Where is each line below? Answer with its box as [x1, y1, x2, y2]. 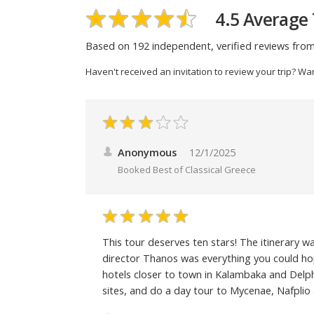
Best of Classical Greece [152, 163, 256, 177]
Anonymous [117, 146, 177, 160]
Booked [117, 163, 153, 177]
